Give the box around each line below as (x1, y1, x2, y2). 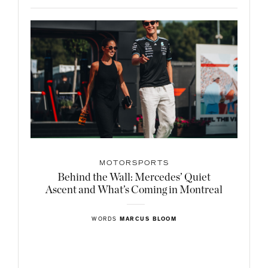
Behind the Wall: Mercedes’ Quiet (57, 172, 211, 183)
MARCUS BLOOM (120, 216, 176, 223)
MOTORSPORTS (99, 160, 169, 167)
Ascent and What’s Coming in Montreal (45, 184, 223, 196)
